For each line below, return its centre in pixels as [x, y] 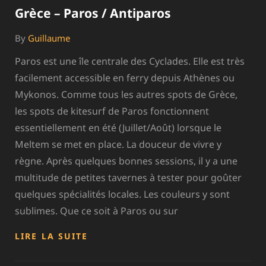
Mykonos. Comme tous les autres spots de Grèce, [126, 94]
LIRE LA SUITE [52, 236]
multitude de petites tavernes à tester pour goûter [128, 177]
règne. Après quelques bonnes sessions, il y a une [126, 161]
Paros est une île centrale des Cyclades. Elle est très [130, 61]
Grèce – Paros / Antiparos [93, 13]
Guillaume [49, 38]
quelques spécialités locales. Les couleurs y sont [122, 194]
